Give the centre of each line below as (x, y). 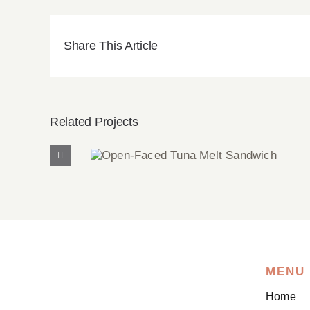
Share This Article (111, 46)
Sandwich (184, 178)
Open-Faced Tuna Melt (184, 164)
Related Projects (94, 122)
